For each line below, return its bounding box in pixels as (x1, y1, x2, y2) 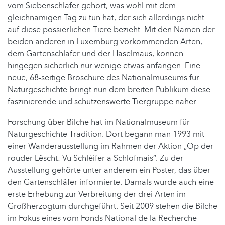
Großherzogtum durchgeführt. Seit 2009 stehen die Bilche (8, 200, 217, 212)
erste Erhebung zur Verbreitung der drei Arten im (8, 188, 186, 200)
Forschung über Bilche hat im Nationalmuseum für (8, 116, 190, 128)
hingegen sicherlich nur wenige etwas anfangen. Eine (8, 60, 200, 71)
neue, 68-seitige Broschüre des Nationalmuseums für (8, 72, 199, 83)
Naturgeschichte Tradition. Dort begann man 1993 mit (8, 128, 204, 140)
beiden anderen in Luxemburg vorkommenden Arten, (8, 36, 202, 47)
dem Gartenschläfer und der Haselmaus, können (8, 48, 183, 59)
